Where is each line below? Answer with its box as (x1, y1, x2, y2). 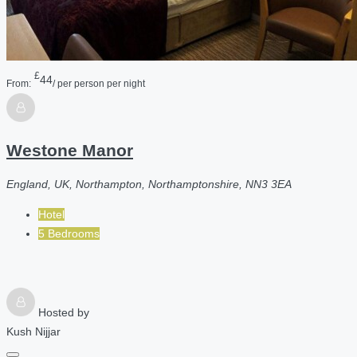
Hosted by (38, 305, 89, 319)
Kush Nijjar (6, 324, 61, 338)
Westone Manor (6, 141, 133, 160)
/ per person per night (53, 77, 145, 88)
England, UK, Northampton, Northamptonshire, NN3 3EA (6, 177, 292, 190)
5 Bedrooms (38, 226, 100, 240)
